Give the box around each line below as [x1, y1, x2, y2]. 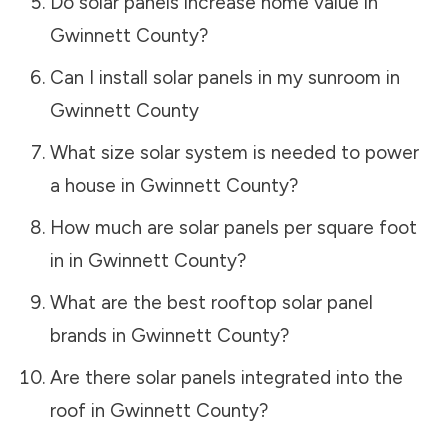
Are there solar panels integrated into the [49, 365, 403, 389]
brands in [49, 323, 131, 347]
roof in [49, 398, 110, 422]
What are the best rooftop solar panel [49, 290, 373, 314]
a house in [49, 173, 140, 197]
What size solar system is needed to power [49, 140, 419, 164]
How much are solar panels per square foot [49, 215, 417, 239]
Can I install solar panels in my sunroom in [49, 65, 400, 89]
